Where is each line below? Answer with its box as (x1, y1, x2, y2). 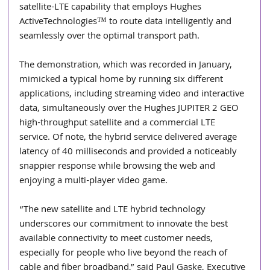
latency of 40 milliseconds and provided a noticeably (19, 144, 240, 160)
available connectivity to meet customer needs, (19, 231, 216, 247)
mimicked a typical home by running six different (19, 72, 226, 88)
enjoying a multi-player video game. (19, 173, 171, 189)
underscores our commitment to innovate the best (19, 216, 231, 233)
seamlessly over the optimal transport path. (19, 28, 202, 45)
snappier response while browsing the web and (19, 159, 218, 175)
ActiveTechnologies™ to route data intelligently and (19, 14, 234, 30)
